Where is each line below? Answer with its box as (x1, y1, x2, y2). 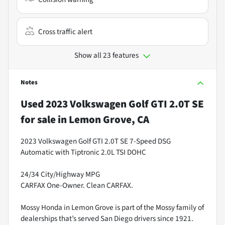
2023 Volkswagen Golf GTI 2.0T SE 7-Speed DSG (21, 135, 171, 147)
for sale (21, 111, 56, 127)
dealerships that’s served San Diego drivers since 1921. (21, 212, 193, 224)
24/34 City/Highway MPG (21, 168, 100, 180)
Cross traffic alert (38, 26, 92, 37)
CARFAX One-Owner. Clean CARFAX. (21, 179, 133, 191)
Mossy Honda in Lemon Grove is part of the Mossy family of (21, 201, 204, 213)
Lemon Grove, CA (69, 111, 149, 127)
